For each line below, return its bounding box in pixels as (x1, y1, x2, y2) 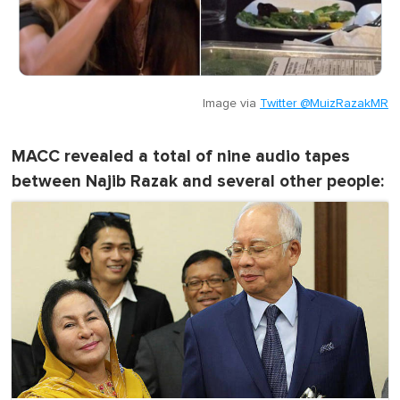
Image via (203, 97, 260, 111)
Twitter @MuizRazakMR (260, 97, 388, 111)
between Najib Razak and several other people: (12, 171, 384, 193)
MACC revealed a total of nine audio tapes (12, 146, 350, 168)
